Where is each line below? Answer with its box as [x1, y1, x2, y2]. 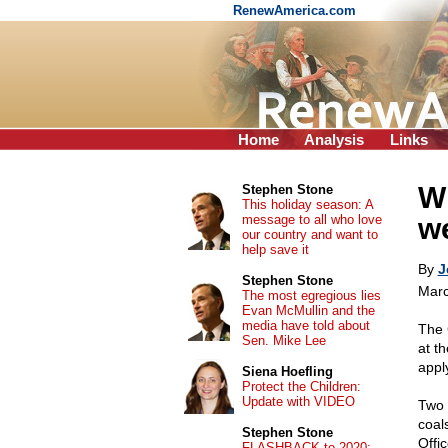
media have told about [241, 318, 370, 333]
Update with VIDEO [241, 394, 355, 409]
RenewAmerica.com [233, 3, 360, 18]
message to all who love [241, 212, 382, 227]
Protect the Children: [241, 379, 361, 394]
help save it [241, 242, 309, 257]
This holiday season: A [241, 197, 373, 212]
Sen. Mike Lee [241, 333, 326, 348]
